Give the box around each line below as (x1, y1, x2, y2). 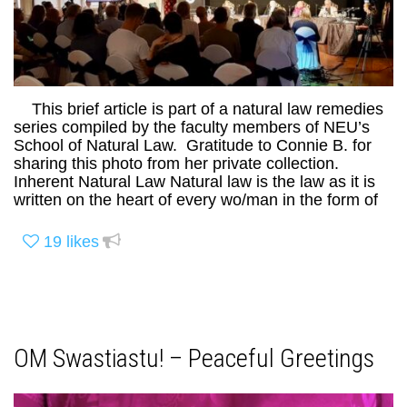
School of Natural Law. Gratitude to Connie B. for (14, 136, 372, 155)
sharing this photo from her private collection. (14, 154, 357, 174)
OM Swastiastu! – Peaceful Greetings (14, 343, 374, 374)
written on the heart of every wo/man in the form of (14, 191, 378, 210)
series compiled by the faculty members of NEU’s (14, 118, 370, 137)
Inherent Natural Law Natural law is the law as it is (14, 173, 375, 192)
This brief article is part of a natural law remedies (14, 100, 383, 119)
